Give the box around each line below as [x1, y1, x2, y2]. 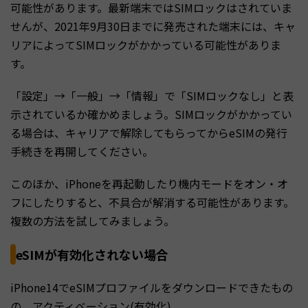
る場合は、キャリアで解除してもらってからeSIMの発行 [10, 124, 287, 141]
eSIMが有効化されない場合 [16, 245, 168, 263]
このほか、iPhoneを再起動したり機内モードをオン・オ [10, 175, 288, 192]
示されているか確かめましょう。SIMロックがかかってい [10, 105, 292, 122]
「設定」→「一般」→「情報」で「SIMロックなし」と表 [10, 87, 294, 104]
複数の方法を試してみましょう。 [10, 212, 175, 229]
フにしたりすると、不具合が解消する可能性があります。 [10, 193, 294, 210]
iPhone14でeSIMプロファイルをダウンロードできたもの [10, 278, 293, 296]
